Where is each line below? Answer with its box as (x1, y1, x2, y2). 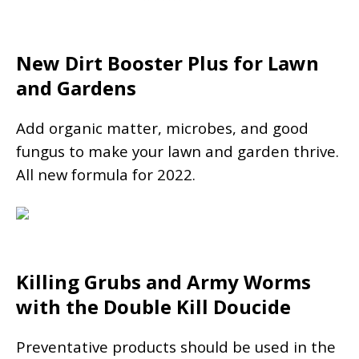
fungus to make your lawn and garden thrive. (16, 140, 343, 161)
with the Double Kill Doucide (16, 292, 291, 320)
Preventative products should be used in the (16, 336, 336, 357)
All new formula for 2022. (16, 163, 196, 184)
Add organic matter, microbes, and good (16, 117, 309, 138)
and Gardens (16, 74, 136, 101)
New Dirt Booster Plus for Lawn (16, 49, 319, 76)
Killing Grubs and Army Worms (16, 268, 311, 295)
